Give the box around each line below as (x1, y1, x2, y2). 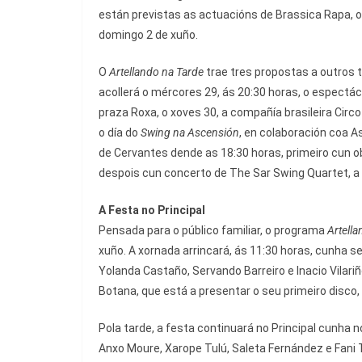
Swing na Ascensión (141, 126, 239, 140)
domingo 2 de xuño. (99, 28, 198, 42)
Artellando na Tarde (109, 65, 204, 79)
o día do (99, 126, 141, 140)
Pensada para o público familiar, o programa (99, 224, 327, 238)
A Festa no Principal (99, 204, 205, 217)
